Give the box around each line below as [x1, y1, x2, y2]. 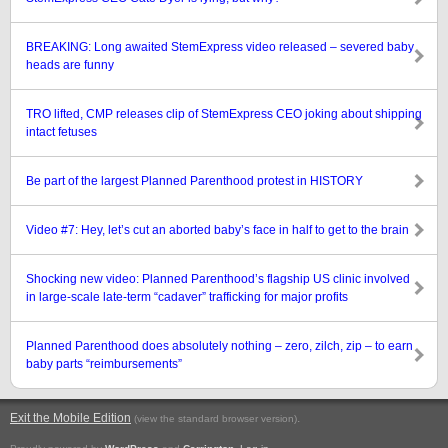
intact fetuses [26, 125, 97, 139]
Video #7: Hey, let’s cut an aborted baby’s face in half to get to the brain [26, 223, 409, 237]
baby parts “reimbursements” [26, 357, 182, 371]
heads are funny [26, 58, 114, 72]
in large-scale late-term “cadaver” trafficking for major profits [26, 290, 348, 304]
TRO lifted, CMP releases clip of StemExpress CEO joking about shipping [26, 107, 422, 121]
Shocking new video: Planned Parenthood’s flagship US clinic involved [26, 272, 410, 286]
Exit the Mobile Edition [10, 411, 131, 425]
